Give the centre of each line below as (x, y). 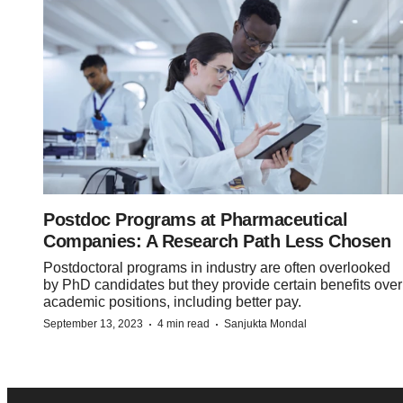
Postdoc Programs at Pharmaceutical (195, 220)
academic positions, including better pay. (172, 302)
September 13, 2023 (93, 324)
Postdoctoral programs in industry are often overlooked (217, 268)
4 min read (184, 324)
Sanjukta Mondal (265, 324)
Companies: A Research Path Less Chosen (217, 242)
